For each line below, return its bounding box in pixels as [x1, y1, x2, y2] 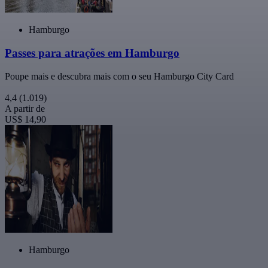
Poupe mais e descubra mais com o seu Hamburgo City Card [5, 71, 234, 81]
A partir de [5, 103, 45, 114]
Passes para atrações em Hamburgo [5, 47, 179, 60]
